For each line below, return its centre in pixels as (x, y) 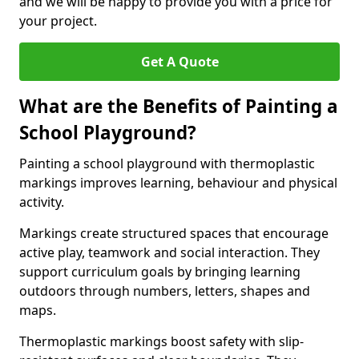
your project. (58, 21)
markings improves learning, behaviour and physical (178, 183)
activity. (42, 202)
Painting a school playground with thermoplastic (167, 163)
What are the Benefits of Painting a (179, 106)
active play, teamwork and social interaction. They (169, 252)
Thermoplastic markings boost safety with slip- (161, 341)
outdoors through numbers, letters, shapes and (165, 291)
